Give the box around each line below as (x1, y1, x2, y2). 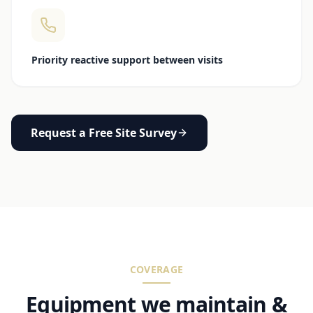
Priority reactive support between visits (31, 52, 223, 66)
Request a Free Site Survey (31, 124, 177, 140)
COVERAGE (129, 262, 184, 276)
